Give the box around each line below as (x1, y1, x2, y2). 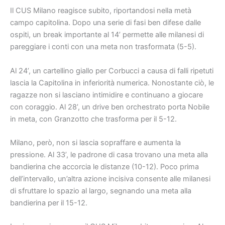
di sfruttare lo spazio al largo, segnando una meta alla (10, 186, 191, 196)
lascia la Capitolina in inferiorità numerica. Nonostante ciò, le (10, 78, 214, 87)
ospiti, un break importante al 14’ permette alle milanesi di (10, 30, 204, 40)
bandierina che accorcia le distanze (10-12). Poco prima (10, 162, 199, 172)
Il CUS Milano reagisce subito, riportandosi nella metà (10, 6, 191, 16)
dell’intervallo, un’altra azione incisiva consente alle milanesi (10, 174, 210, 184)
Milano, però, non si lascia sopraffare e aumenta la (10, 138, 181, 148)
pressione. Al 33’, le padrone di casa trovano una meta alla (10, 150, 208, 160)
